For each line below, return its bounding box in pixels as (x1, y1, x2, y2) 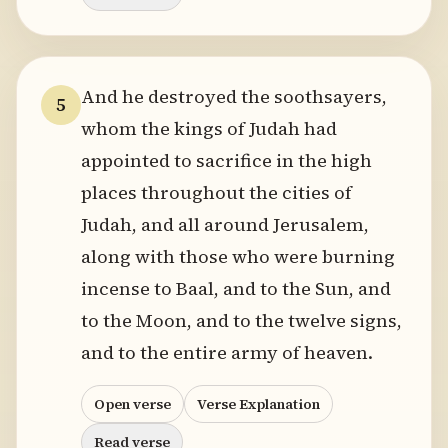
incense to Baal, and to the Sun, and (81, 276, 391, 301)
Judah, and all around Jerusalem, (81, 212, 369, 237)
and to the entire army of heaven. (81, 340, 373, 365)
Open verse (94, 394, 171, 414)
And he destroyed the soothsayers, (81, 84, 387, 109)
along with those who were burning (81, 244, 395, 269)
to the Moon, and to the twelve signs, (81, 308, 402, 333)
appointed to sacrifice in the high (81, 148, 372, 173)
